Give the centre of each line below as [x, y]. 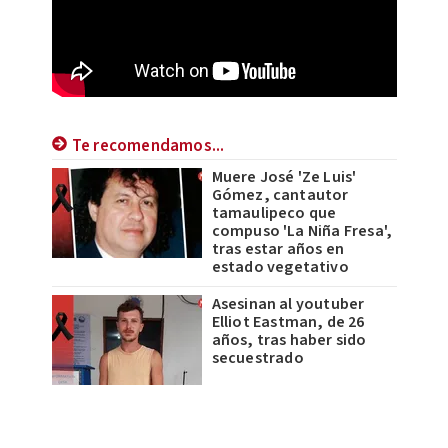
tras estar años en [278, 249]
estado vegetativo [280, 267]
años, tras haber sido [289, 340]
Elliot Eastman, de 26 [288, 322]
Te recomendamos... [148, 146]
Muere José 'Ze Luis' [284, 177]
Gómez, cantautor [280, 195]
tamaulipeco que [274, 213]
